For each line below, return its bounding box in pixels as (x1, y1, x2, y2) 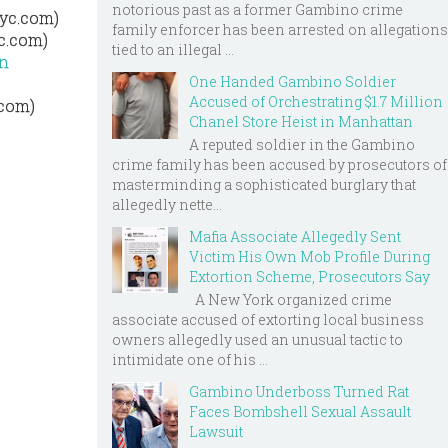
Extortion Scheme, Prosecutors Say (189, 266, 430, 286)
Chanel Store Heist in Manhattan (189, 112, 413, 132)
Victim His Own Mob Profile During (189, 246, 430, 266)
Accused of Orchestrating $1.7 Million (189, 92, 443, 112)
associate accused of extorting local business (112, 309, 424, 329)
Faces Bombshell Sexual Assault (189, 401, 411, 421)
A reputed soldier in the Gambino (189, 134, 415, 154)
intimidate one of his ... (112, 349, 268, 369)
